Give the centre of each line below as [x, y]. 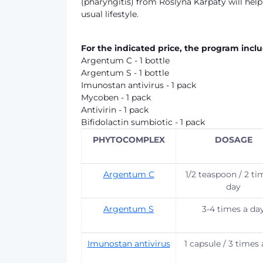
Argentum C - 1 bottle [125, 60]
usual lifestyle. [110, 14]
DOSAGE [233, 140]
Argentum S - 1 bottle [125, 73]
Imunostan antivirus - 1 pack [139, 85]
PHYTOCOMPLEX [129, 140]
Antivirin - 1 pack [115, 110]
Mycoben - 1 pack [116, 97]
